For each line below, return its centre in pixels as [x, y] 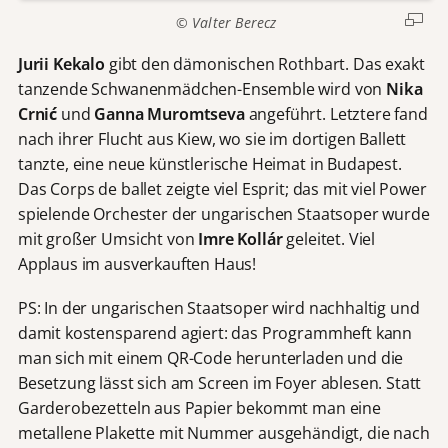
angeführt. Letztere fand [336, 113]
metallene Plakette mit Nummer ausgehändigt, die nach [223, 432]
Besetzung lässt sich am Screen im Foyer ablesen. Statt [219, 382]
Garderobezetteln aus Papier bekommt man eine [199, 407]
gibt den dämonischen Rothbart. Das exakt [265, 63]
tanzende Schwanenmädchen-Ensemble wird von [202, 88]
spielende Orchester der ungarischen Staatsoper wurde [223, 213]
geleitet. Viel [329, 238]
